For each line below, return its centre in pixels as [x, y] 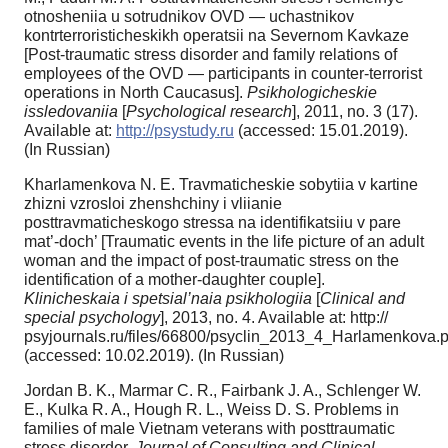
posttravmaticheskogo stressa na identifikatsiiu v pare [212, 222]
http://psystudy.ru [175, 130]
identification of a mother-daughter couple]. [174, 279]
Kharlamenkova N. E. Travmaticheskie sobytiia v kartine [221, 184]
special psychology [92, 317]
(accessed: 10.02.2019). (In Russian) [154, 355]
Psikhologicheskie [312, 92]
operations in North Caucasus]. [135, 92]
